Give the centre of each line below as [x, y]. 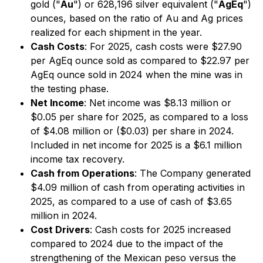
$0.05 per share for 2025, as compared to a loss [139, 117]
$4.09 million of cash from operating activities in [138, 187]
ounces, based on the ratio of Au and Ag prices [137, 18]
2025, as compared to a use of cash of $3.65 [131, 201]
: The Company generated [193, 173]
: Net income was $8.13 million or [158, 103]
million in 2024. [64, 215]
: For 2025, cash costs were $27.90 [163, 46]
